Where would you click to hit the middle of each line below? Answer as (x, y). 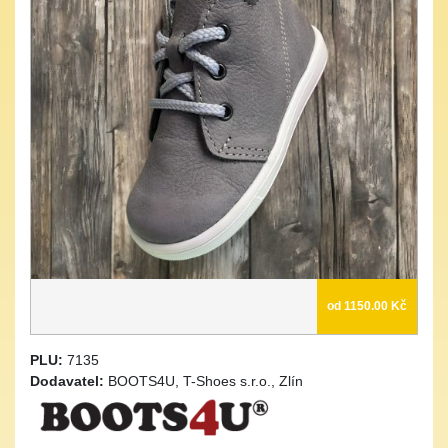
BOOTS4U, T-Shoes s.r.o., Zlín (205, 381)
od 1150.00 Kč (367, 306)
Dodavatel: (69, 381)
